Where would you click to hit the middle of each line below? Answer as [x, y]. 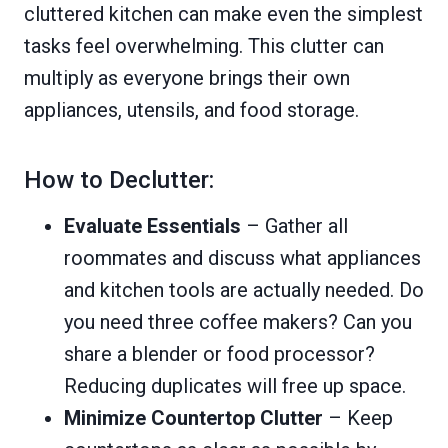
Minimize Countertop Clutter [193, 418]
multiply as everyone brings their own [187, 78]
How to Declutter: [119, 180]
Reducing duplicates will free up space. [235, 386]
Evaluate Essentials [152, 226]
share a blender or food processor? [219, 354]
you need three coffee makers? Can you [238, 322]
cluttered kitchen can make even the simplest [223, 14]
